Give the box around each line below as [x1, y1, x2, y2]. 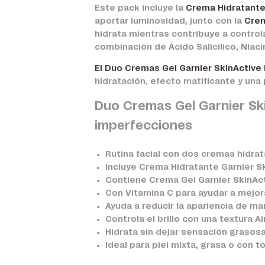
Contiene [105, 176, 149, 185]
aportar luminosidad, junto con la [95, 17, 244, 25]
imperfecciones [95, 119, 192, 132]
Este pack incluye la [95, 4, 186, 12]
